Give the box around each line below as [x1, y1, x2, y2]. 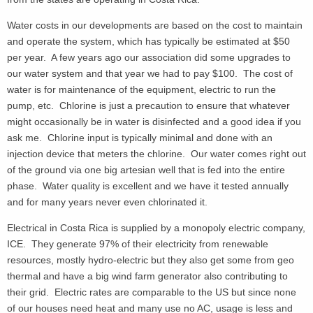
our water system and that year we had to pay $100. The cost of [7, 67, 293, 79]
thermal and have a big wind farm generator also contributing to [7, 270, 288, 282]
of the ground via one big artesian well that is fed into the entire [7, 163, 285, 175]
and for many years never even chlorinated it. [7, 196, 210, 208]
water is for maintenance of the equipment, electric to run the [7, 83, 276, 95]
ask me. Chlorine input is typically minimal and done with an [7, 131, 272, 143]
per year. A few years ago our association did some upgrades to [7, 51, 291, 63]
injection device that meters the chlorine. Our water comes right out [7, 147, 306, 159]
